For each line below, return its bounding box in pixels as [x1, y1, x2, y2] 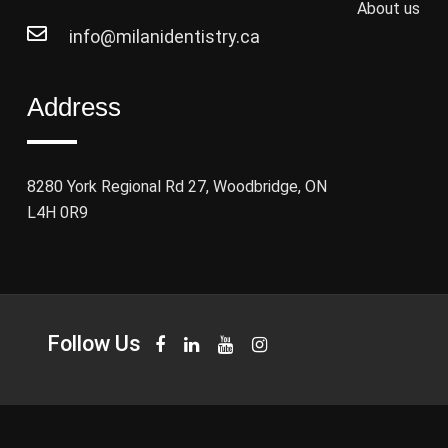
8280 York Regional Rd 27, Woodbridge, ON [27, 177, 327, 197]
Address [27, 92, 121, 123]
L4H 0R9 [27, 203, 88, 223]
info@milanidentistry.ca [69, 26, 260, 48]
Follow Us [47, 331, 141, 357]
